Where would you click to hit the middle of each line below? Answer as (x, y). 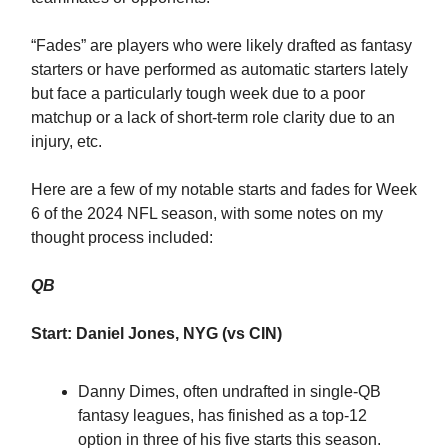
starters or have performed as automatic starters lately (219, 69)
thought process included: (122, 237)
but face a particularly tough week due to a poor (198, 93)
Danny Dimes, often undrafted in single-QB (229, 391)
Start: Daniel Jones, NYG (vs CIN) (156, 333)
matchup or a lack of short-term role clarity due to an (213, 117)
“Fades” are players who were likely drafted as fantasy (221, 45)
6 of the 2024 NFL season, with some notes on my (207, 213)
